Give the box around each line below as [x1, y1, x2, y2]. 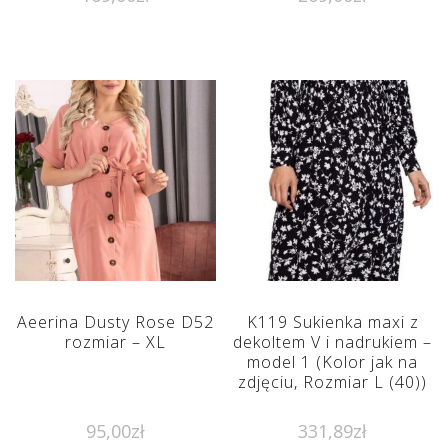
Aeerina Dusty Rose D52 [16, 310, 214, 333]
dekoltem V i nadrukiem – [233, 330, 433, 353]
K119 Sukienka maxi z [246, 310, 419, 333]
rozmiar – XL [64, 330, 166, 353]
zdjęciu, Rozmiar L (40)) [238, 370, 428, 393]
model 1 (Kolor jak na [247, 350, 419, 373]
